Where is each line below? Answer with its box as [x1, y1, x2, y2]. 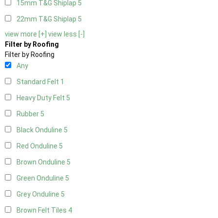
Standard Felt [17, 78, 60, 86]
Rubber [17, 110, 40, 118]
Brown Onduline [17, 158, 67, 166]
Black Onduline [17, 126, 64, 134]
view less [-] [48, 30, 85, 38]
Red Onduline [17, 142, 59, 150]
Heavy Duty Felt [17, 94, 66, 102]
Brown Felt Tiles [17, 206, 68, 215]
